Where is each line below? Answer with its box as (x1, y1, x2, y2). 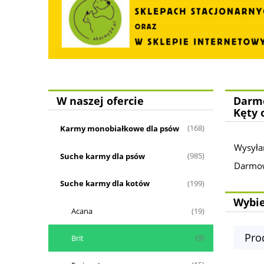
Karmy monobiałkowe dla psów (60, 123, 179, 134)
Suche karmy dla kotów (60, 178, 150, 189)
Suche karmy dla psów (60, 150, 145, 161)
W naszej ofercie (56, 93, 144, 108)
